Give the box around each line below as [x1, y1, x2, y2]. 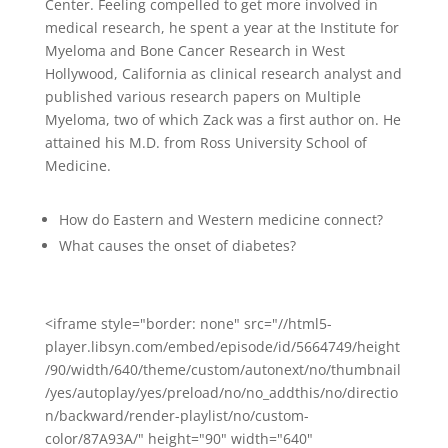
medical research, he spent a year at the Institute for [44, 18, 399, 37]
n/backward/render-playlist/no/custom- [44, 406, 309, 425]
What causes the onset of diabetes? [58, 236, 296, 255]
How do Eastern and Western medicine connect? [58, 210, 383, 229]
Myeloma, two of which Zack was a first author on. [44, 110, 383, 129]
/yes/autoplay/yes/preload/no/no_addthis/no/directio [44, 383, 398, 402]
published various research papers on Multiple [44, 87, 361, 106]
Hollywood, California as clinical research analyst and [44, 64, 402, 83]
